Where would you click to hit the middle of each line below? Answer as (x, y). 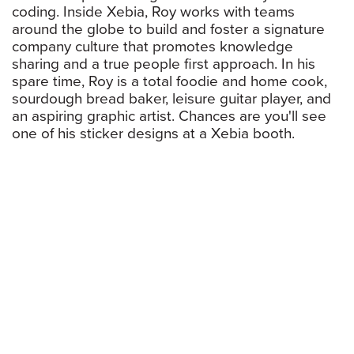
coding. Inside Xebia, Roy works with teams (153, 12)
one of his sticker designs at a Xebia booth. (153, 134)
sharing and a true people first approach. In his (164, 64)
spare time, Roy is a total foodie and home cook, (169, 82)
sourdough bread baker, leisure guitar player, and (171, 99)
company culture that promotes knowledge (153, 47)
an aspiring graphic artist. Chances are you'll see (169, 117)
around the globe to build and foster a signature (168, 30)
